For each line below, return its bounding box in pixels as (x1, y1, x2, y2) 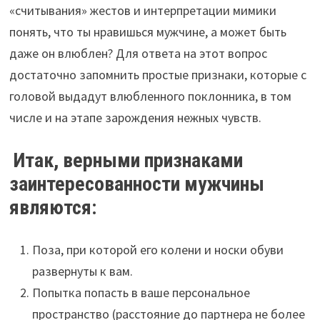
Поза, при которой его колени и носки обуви (31, 241, 284, 258)
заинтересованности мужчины (9, 171, 264, 196)
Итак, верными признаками (13, 148, 243, 172)
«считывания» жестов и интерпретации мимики (9, 1, 276, 19)
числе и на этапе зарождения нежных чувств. (9, 109, 261, 126)
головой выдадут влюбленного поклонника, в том (9, 87, 291, 104)
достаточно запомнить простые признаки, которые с (9, 66, 306, 83)
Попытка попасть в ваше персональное (31, 284, 250, 301)
